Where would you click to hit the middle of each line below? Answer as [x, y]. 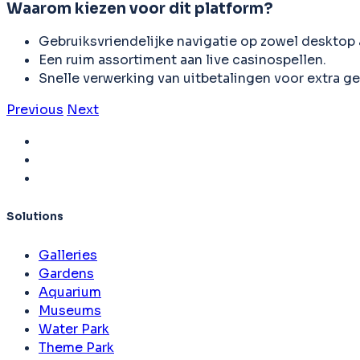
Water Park [74, 329]
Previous [35, 110]
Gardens [66, 273]
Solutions [35, 216]
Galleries [68, 255]
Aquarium [70, 292]
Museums [70, 310]
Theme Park [76, 347]
